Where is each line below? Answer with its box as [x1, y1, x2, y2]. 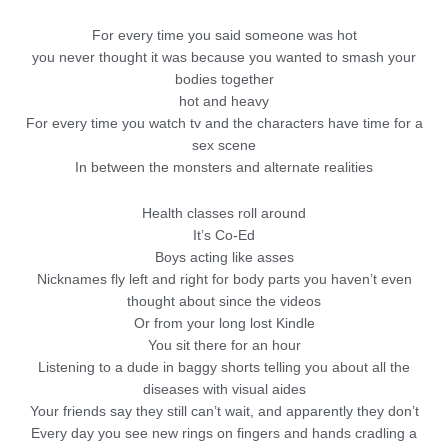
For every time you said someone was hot [91, 27, 357, 43]
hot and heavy [179, 93, 269, 109]
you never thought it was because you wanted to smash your [32, 49, 416, 65]
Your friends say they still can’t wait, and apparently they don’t [29, 403, 419, 419]
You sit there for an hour [147, 337, 301, 353]
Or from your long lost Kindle [133, 315, 315, 331]
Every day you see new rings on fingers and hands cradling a [31, 425, 417, 441]
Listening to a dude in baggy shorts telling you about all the [38, 359, 410, 375]
